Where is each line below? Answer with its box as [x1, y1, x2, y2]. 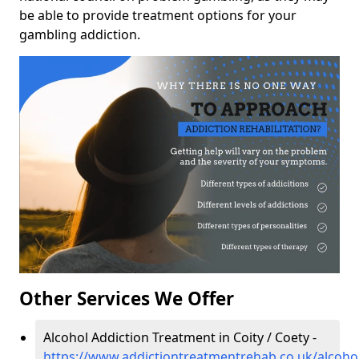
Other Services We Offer [19, 286, 234, 312]
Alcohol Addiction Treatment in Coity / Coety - [43, 329, 320, 347]
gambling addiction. [19, 26, 140, 44]
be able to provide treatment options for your [19, 6, 296, 25]
